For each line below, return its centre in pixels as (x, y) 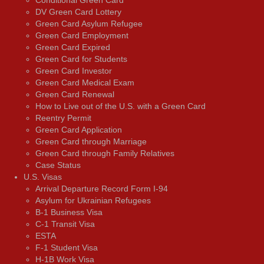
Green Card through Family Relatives (105, 153)
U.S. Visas (43, 176)
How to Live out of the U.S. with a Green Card (121, 106)
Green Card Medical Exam (85, 82)
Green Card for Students (81, 59)
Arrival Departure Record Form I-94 (102, 188)
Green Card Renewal (75, 94)
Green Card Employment (82, 35)
